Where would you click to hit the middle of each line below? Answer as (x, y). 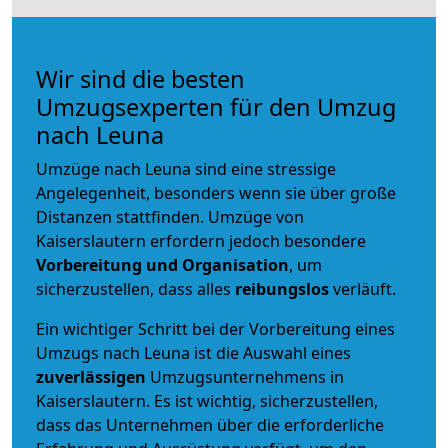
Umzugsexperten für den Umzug (216, 106)
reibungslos (282, 288)
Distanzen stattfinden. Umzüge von (170, 216)
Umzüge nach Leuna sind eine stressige (186, 168)
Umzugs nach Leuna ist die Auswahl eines (193, 352)
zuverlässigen (93, 376)
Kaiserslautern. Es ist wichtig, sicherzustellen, (207, 400)
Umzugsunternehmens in (247, 376)
